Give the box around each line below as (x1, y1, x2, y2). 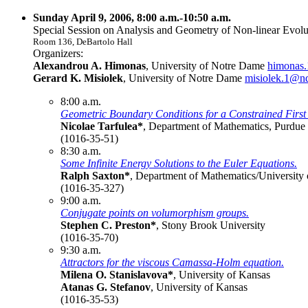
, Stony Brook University (156, 219, 265, 231)
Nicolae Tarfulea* (60, 120, 143, 132)
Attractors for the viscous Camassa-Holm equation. (60, 256, 284, 268)
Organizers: (33, 47, 83, 59)
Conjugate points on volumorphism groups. (60, 206, 249, 219)
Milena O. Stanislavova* (60, 268, 173, 280)
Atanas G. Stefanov (60, 280, 151, 293)
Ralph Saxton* (60, 169, 130, 181)
